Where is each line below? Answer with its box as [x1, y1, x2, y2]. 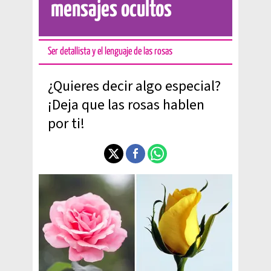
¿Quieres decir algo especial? [48, 76, 221, 97]
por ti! [48, 113, 85, 134]
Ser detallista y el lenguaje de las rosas [48, 47, 172, 57]
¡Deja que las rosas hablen [48, 94, 204, 116]
